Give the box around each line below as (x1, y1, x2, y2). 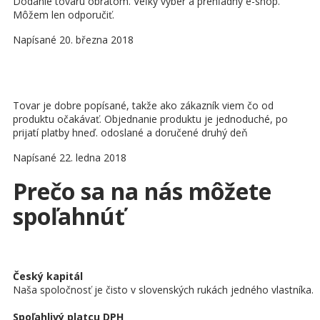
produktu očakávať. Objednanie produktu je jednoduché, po (13, 112, 288, 126)
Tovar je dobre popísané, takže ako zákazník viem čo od (13, 99, 274, 113)
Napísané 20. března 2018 (13, 33, 134, 47)
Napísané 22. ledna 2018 (13, 151, 126, 165)
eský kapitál (19, 269, 83, 284)
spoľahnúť (13, 201, 125, 232)
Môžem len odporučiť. (13, 8, 114, 22)
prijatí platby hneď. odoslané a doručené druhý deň (13, 126, 248, 140)
